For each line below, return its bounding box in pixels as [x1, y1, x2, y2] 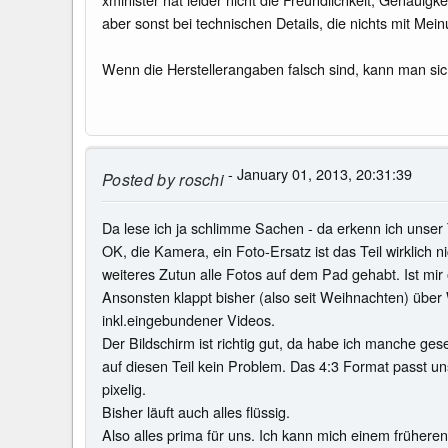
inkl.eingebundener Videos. [102, 309, 275, 331]
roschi [174, 168, 225, 192]
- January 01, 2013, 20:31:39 [224, 162, 413, 184]
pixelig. [102, 378, 146, 400]
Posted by [102, 168, 175, 192]
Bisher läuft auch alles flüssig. [102, 401, 290, 423]
